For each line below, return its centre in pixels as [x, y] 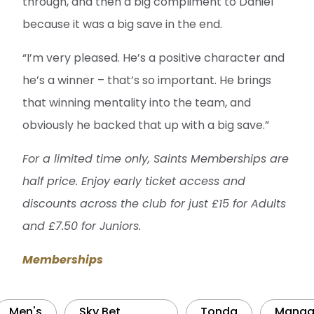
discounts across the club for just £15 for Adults [154, 203]
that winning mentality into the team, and [137, 102]
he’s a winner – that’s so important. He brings [147, 80]
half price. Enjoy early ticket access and [134, 181]
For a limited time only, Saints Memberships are [156, 158]
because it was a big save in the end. [122, 24]
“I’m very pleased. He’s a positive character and [153, 57]
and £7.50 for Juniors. [82, 226]
